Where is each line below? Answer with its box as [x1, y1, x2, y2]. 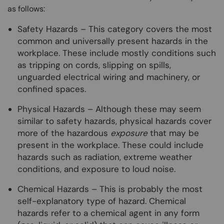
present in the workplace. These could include [17, 139, 203, 151]
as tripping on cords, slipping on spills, [17, 59, 171, 71]
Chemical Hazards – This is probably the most [17, 183, 202, 195]
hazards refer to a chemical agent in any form [17, 207, 199, 219]
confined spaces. [17, 83, 88, 95]
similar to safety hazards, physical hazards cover [17, 115, 211, 127]
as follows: [7, 3, 45, 14]
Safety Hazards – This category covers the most [17, 23, 212, 35]
